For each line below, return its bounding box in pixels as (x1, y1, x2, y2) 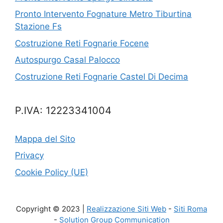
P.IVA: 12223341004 (15, 104, 111, 116)
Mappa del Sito (15, 133, 75, 144)
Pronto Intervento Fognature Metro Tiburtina (15, 9, 192, 19)
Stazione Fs (15, 21, 62, 32)
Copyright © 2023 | (16, 204, 87, 214)
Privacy (15, 150, 44, 161)
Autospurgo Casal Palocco (15, 55, 120, 65)
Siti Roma (174, 204, 207, 214)
